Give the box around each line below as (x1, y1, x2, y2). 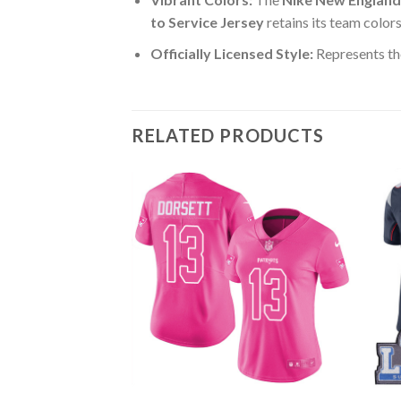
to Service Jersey (149, 13, 264, 31)
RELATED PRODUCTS (132, 124, 324, 146)
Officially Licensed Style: (149, 44, 313, 62)
